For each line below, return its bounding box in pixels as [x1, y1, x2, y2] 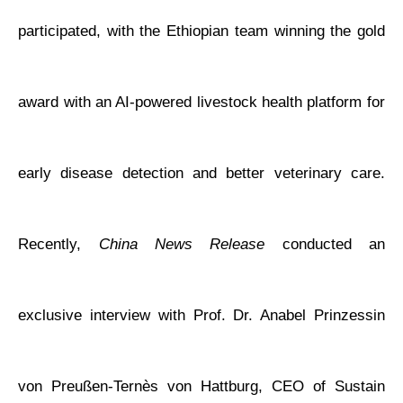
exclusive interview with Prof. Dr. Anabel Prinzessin [18, 307, 385, 325]
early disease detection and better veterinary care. [18, 165, 385, 183]
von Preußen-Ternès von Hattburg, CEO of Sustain [18, 378, 385, 396]
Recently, [18, 236, 99, 254]
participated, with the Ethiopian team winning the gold [18, 22, 385, 40]
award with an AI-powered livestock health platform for [18, 94, 385, 112]
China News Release [98, 236, 265, 254]
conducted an [264, 236, 385, 254]
